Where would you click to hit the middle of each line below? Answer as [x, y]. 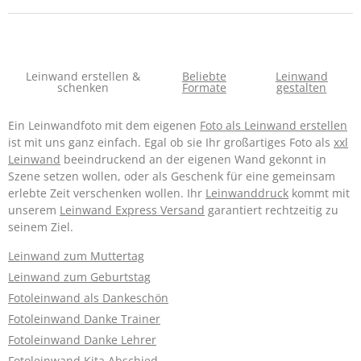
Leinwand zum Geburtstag [79, 276]
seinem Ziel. [41, 226]
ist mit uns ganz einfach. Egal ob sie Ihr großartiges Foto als [171, 142]
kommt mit [319, 193]
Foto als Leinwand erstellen [274, 125]
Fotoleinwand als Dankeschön [88, 297]
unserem [34, 210]
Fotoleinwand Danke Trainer [84, 318]
